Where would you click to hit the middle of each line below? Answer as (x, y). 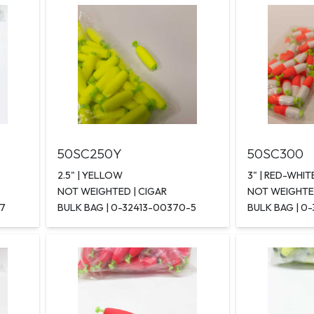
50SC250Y (90, 154)
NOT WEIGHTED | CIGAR (112, 192)
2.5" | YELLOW (90, 176)
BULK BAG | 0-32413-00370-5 (127, 208)
